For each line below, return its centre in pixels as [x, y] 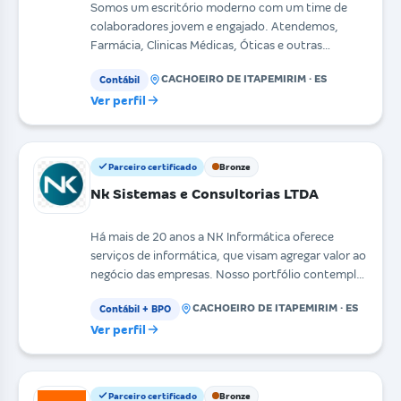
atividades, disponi [172, 64]
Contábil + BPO [135, 308]
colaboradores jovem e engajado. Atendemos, [214, 26]
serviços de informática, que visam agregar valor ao [228, 255]
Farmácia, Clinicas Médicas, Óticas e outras [206, 45]
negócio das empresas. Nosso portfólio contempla [226, 274]
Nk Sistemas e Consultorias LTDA [205, 193]
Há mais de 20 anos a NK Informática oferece [212, 236]
